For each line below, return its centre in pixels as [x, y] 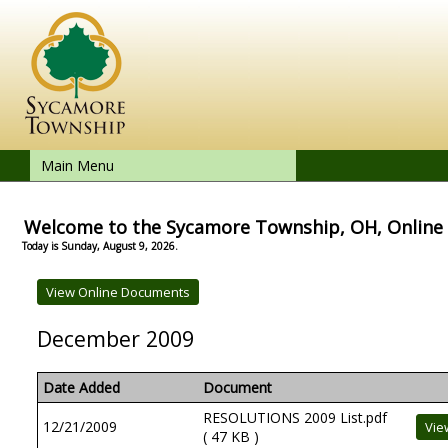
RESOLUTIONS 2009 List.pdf [295, 417]
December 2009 [115, 338]
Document [237, 387]
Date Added [81, 387]
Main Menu [77, 165]
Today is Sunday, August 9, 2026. [100, 246]
